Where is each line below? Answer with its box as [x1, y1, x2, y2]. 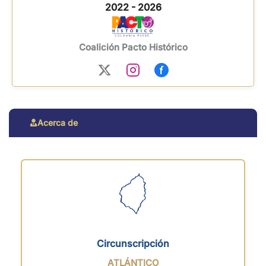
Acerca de [37, 117, 78, 128]
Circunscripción [97, 237, 169, 249]
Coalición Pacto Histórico [78, 41, 188, 53]
